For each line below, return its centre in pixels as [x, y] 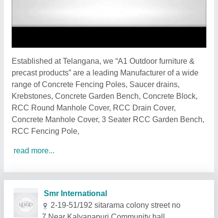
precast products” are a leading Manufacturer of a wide [105, 73]
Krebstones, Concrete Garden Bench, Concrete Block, [105, 96]
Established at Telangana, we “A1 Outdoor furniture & [103, 61]
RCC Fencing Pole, [45, 131]
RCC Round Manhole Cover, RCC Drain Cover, [94, 108]
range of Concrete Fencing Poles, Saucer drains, [96, 84]
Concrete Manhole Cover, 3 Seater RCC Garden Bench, [108, 119]
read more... [34, 151]
